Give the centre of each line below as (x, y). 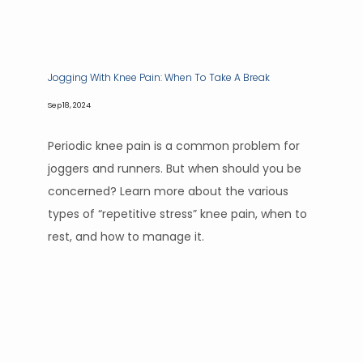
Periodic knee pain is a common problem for (174, 146)
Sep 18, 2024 (69, 105)
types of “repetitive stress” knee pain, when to (177, 214)
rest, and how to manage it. (126, 237)
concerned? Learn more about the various (168, 191)
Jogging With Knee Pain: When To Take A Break (159, 77)
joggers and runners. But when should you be (175, 169)
